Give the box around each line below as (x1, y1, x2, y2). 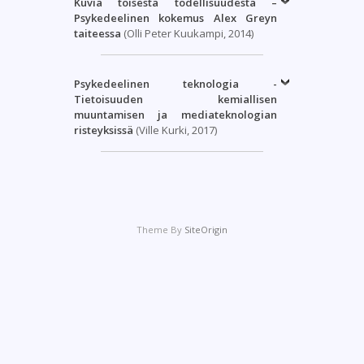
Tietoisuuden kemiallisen (73, 91, 277, 106)
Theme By (136, 223, 184, 236)
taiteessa (73, 25, 121, 41)
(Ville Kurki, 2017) (132, 122, 217, 137)
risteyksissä (73, 122, 133, 137)
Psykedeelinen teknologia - (73, 76, 277, 91)
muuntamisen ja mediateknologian (73, 106, 277, 122)
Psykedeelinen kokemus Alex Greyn (73, 10, 277, 25)
